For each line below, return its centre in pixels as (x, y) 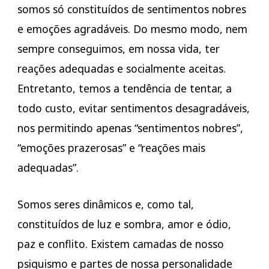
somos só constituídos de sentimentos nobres (131, 9)
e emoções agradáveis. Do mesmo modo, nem (132, 29)
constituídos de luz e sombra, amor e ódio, (124, 224)
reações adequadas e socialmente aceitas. (121, 69)
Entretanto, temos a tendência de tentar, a (124, 89)
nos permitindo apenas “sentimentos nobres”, (130, 128)
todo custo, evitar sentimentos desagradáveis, (133, 108)
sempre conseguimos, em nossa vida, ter (118, 49)
